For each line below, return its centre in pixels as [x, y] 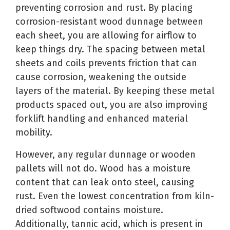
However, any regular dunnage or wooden [106, 155]
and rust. [126, 8]
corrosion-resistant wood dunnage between [109, 22]
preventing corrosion [61, 8]
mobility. [34, 133]
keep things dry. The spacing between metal [110, 50]
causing [176, 183]
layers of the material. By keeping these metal [115, 91]
